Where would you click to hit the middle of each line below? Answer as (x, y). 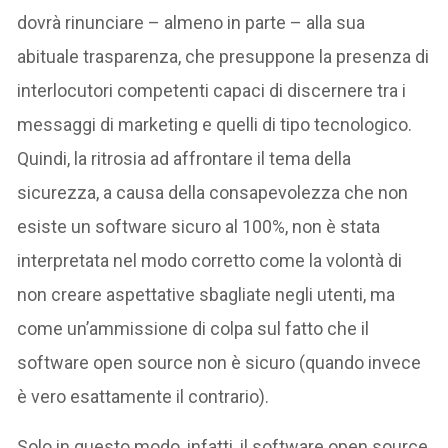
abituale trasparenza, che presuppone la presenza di (223, 56)
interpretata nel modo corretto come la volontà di (210, 260)
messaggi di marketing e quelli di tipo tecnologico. (215, 124)
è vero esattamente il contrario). (143, 396)
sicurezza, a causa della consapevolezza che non (213, 192)
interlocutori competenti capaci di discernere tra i (212, 90)
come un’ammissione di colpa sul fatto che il (193, 328)
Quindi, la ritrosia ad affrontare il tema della (184, 158)
